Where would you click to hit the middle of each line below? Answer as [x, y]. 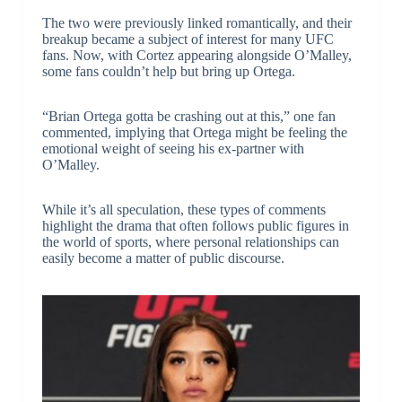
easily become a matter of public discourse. [163, 258]
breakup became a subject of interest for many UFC [188, 39]
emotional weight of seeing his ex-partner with [173, 148]
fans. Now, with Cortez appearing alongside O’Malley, [197, 55]
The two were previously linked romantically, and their [197, 22]
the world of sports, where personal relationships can [190, 241]
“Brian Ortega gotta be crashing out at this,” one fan [188, 116]
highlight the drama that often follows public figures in [195, 225]
